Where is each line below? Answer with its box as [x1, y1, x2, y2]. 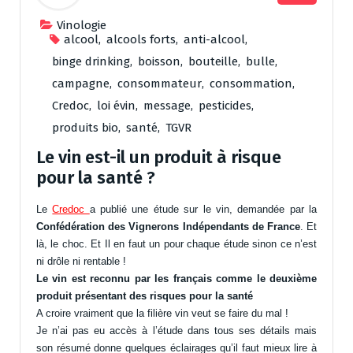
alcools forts [106, 32, 176, 47]
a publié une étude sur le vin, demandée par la [89, 203, 318, 216]
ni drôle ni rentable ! [36, 255, 126, 268]
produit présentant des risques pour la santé [36, 290, 253, 303]
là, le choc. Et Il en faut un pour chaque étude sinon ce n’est [36, 238, 317, 251]
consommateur [117, 76, 202, 91]
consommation [210, 76, 292, 91]
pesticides [199, 98, 251, 113]
